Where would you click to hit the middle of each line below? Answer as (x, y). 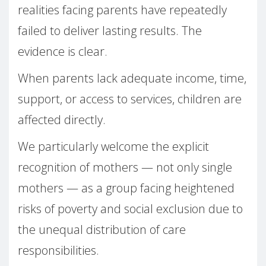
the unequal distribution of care (102, 230)
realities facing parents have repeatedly (122, 10)
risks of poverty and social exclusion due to (130, 209)
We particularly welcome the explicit (113, 147)
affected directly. (62, 120)
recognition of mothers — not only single (125, 167)
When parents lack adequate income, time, (132, 78)
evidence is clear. (63, 52)
